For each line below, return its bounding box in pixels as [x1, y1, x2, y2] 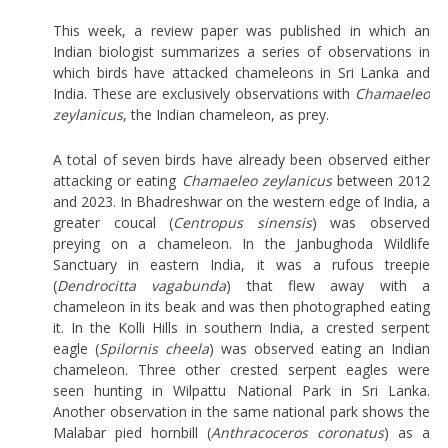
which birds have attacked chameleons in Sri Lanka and [52, 62, 431, 82]
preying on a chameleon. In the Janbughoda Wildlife [52, 233, 431, 253]
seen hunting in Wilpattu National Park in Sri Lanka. [52, 380, 431, 400]
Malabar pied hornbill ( [52, 422, 211, 442]
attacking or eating [52, 170, 182, 190]
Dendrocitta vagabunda [56, 275, 227, 295]
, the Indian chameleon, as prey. [122, 104, 329, 124]
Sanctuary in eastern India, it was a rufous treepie [52, 254, 431, 274]
